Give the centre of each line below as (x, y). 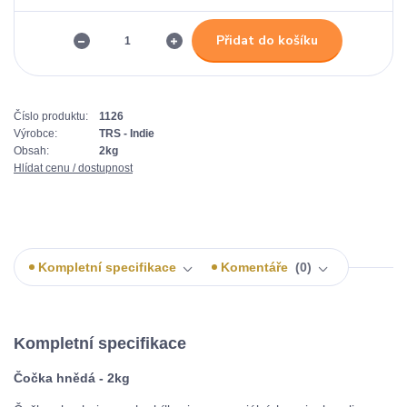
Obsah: (31, 150)
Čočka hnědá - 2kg (72, 378)
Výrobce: (35, 133)
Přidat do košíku (267, 40)
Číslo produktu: (51, 116)
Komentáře (256, 267)
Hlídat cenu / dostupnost (73, 168)
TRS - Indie (127, 133)
